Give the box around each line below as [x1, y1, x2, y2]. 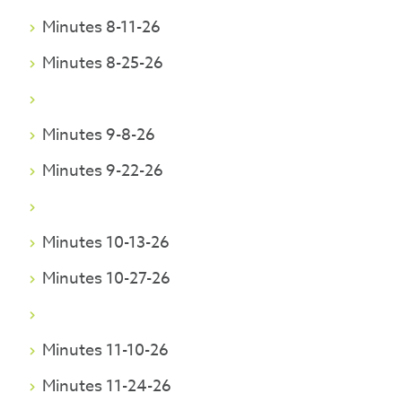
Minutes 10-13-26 [42, 231, 170, 255]
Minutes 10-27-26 [42, 267, 171, 291]
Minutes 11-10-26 [42, 338, 170, 363]
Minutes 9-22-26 [42, 159, 164, 183]
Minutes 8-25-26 [42, 51, 164, 75]
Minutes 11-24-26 [42, 374, 172, 398]
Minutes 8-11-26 [42, 15, 162, 39]
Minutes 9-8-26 [42, 123, 156, 147]
